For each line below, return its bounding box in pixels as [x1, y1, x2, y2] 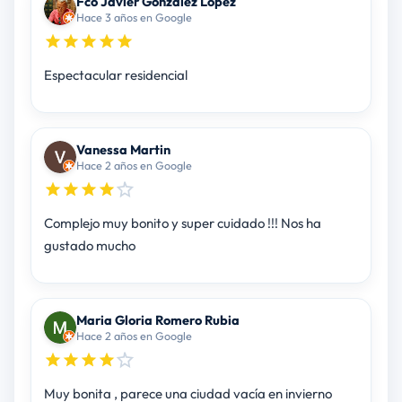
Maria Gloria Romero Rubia [75, 311, 240, 329]
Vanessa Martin [75, 141, 170, 159]
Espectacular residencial [43, 66, 188, 84]
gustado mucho [43, 237, 135, 255]
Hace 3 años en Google [75, 10, 192, 25]
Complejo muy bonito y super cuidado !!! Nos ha [43, 214, 321, 232]
